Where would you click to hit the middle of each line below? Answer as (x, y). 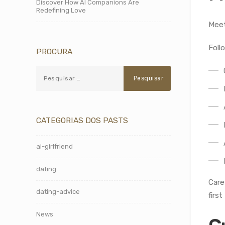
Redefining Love (61, 10)
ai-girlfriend (54, 146)
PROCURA (54, 51)
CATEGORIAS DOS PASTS (82, 120)
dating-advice (58, 192)
